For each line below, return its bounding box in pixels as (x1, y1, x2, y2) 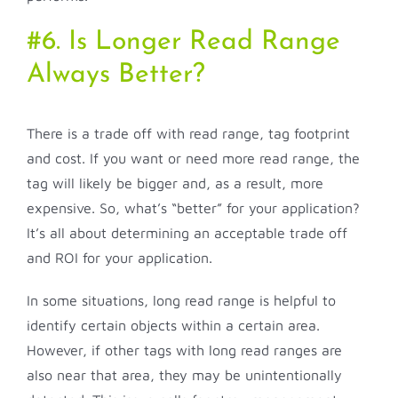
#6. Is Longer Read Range (27, 28, 340, 57)
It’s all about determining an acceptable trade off (27, 225, 347, 242)
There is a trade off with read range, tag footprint (27, 125, 350, 142)
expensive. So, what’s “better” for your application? (27, 200, 360, 217)
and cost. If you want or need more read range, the (27, 150, 360, 167)
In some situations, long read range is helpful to (27, 292, 336, 309)
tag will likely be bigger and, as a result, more (27, 175, 323, 192)
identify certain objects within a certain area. (27, 317, 320, 334)
